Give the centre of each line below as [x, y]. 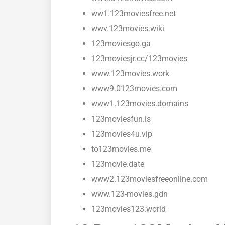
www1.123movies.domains [140, 104]
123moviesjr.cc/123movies [139, 59]
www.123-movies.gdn [130, 194]
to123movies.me [121, 149]
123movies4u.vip [122, 134]
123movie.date [118, 164]
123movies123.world [129, 209]
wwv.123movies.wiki [128, 29]
